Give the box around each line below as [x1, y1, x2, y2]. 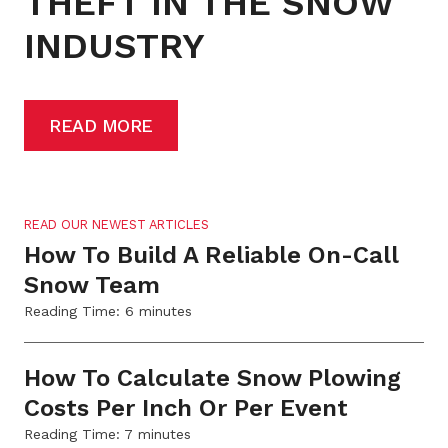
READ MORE [49, 114, 153, 136]
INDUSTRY [24, 24, 205, 67]
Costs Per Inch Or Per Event [24, 393, 348, 422]
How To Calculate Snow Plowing [24, 363, 401, 392]
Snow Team [24, 270, 160, 299]
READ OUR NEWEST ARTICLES [24, 216, 209, 232]
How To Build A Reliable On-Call [24, 240, 398, 269]
